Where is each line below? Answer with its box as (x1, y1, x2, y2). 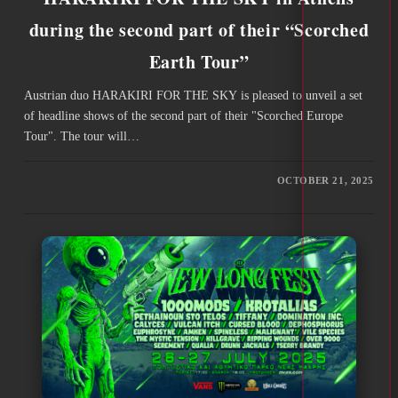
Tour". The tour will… (23, 130, 139, 144)
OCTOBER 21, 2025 (276, 175, 375, 187)
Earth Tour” (148, 49, 250, 76)
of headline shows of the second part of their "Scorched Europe (23, 109, 343, 123)
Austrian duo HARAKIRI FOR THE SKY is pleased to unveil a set (23, 89, 362, 103)
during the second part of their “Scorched (28, 17, 370, 44)
